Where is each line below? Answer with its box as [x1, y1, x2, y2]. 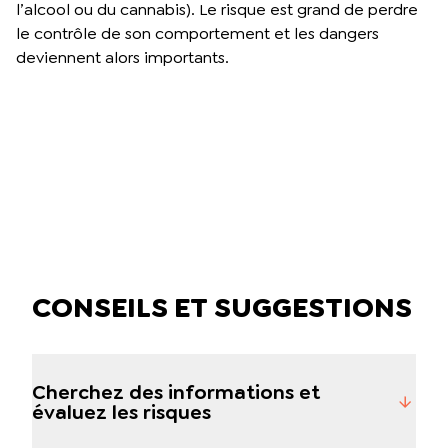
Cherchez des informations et [32, 378, 320, 405]
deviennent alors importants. [16, 46, 229, 68]
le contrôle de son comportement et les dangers [16, 22, 379, 44]
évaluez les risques [32, 398, 211, 425]
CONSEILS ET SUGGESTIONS [32, 288, 412, 326]
